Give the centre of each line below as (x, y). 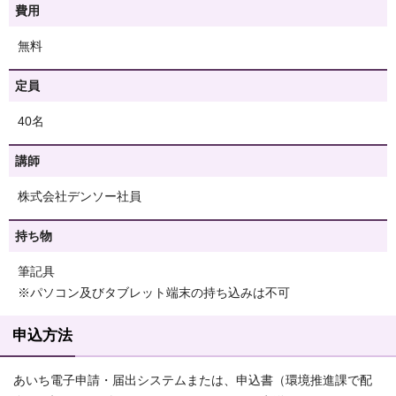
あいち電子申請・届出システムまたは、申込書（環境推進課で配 (193, 380)
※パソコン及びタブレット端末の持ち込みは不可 (154, 293)
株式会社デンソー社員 (80, 196)
